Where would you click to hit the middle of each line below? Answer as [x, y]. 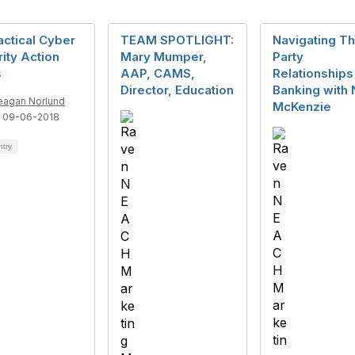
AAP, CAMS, [158, 73]
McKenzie [302, 107]
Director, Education [177, 90]
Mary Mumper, [164, 57]
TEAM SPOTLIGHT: [177, 40]
